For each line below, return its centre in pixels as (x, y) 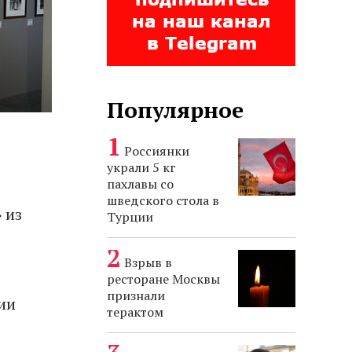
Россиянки (157, 151)
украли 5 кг (141, 167)
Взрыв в (148, 262)
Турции (130, 217)
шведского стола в (163, 200)
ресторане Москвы (163, 279)
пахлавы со (140, 184)
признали (136, 295)
